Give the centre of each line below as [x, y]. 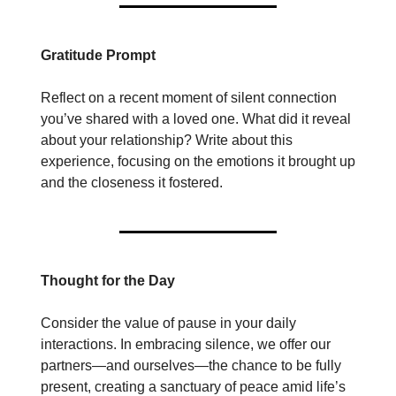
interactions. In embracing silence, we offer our [186, 345]
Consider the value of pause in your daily [168, 324]
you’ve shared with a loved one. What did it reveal [196, 119]
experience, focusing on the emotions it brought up [198, 162]
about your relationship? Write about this [167, 141]
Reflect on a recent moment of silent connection [189, 98]
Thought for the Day [108, 281]
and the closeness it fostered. [132, 183]
